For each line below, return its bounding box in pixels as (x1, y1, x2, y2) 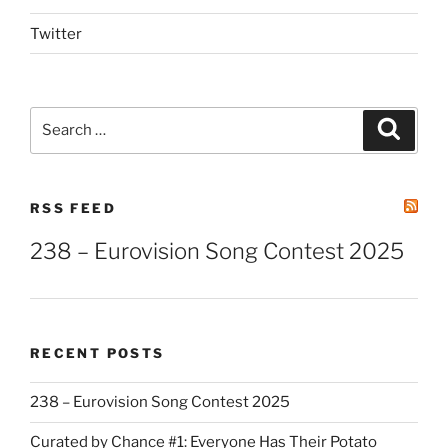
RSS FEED (30, 199, 116, 216)
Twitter (30, 24, 82, 43)
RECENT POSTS (30, 345, 165, 362)
